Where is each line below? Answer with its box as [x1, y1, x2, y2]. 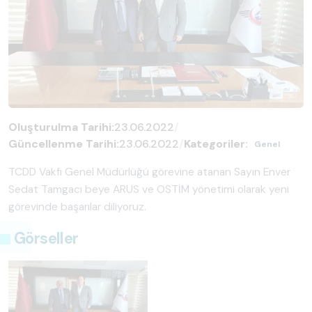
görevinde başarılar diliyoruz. [8, 199, 146, 214]
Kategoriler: [184, 136, 248, 151]
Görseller [14, 228, 79, 249]
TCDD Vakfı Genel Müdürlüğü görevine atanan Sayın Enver [8, 164, 290, 179]
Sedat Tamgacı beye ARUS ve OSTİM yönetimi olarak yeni [8, 182, 289, 196]
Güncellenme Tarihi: [8, 136, 119, 151]
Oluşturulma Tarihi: [8, 119, 114, 134]
